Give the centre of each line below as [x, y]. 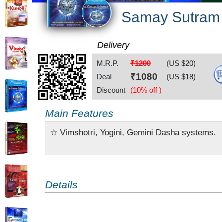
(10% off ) [146, 90]
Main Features [79, 113]
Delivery [113, 45]
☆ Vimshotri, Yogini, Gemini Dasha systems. [133, 132]
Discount [111, 90]
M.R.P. [107, 63]
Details [61, 184]
